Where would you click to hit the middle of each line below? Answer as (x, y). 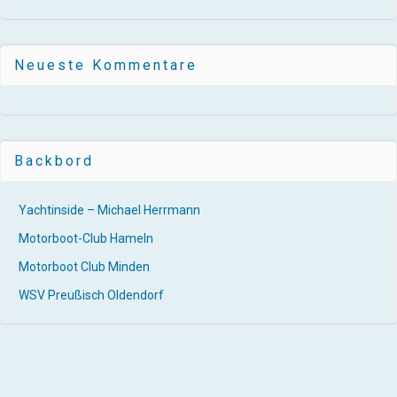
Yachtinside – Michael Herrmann (109, 210)
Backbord (54, 160)
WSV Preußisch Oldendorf (91, 295)
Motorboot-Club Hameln (86, 238)
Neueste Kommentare (106, 65)
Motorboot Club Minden (84, 266)
